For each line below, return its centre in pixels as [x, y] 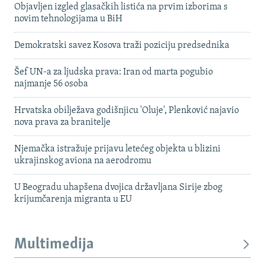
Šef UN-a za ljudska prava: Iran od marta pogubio [114, 72]
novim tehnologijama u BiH [68, 19]
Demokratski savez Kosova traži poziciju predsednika [122, 46]
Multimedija [54, 245]
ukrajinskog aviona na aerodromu [83, 161]
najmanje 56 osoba [51, 84]
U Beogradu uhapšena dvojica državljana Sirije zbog [118, 188]
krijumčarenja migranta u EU [73, 200]
